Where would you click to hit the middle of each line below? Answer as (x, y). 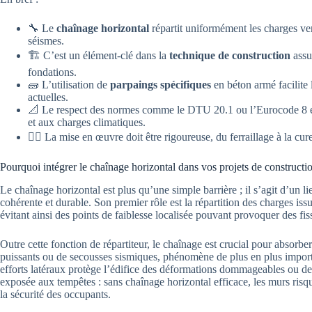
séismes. (46, 41)
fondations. (52, 72)
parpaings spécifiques (161, 85)
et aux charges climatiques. (87, 123)
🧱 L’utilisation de (69, 85)
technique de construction (230, 56)
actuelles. (48, 97)
